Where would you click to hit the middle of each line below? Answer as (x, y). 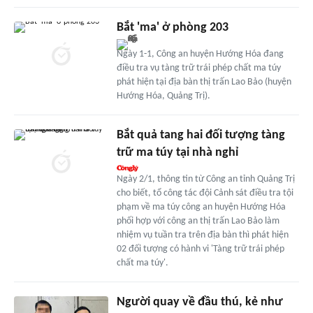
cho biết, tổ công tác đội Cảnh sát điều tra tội (205, 193)
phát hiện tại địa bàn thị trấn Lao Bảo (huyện (204, 82)
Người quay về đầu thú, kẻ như (199, 302)
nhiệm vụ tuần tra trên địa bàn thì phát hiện (202, 235)
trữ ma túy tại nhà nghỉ (177, 152)
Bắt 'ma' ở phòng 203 (172, 27)
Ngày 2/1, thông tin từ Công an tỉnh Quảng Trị (205, 179)
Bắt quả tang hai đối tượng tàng (201, 135)
